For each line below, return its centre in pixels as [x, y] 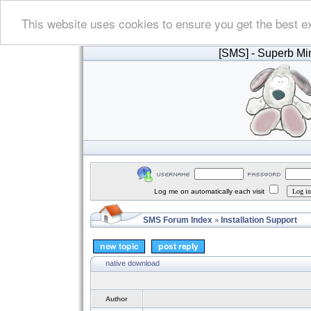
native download [133, 263]
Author [117, 299]
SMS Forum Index [178, 220]
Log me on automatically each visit [210, 191]
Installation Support [259, 220]
